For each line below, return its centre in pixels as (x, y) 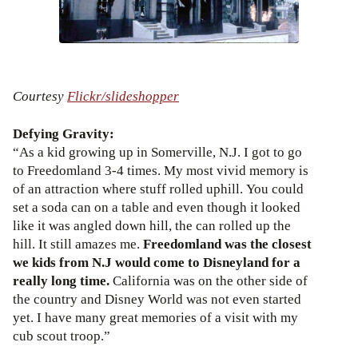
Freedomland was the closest (227, 244)
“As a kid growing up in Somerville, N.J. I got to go (157, 152)
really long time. (61, 280)
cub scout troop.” (63, 336)
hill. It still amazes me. (78, 244)
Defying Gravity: (64, 133)
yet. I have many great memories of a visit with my (155, 317)
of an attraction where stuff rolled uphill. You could (158, 189)
